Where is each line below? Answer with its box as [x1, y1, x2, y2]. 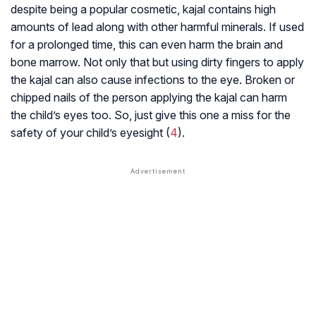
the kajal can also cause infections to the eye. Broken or [11, 73, 295, 87]
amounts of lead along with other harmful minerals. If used [11, 20, 304, 35]
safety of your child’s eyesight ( [11, 126, 170, 140]
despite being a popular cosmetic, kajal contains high [11, 2, 276, 17]
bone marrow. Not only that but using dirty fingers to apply [11, 55, 304, 70]
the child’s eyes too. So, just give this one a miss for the [11, 108, 291, 123]
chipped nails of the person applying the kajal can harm [11, 90, 287, 105]
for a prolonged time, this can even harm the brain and [11, 37, 283, 52]
